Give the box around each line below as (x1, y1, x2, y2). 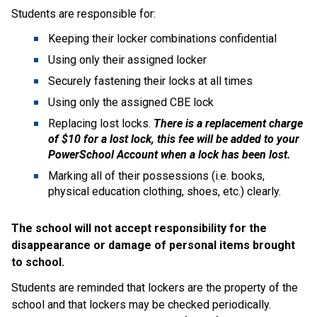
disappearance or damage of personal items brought (11, 238, 295, 252)
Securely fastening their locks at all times (48, 74, 253, 88)
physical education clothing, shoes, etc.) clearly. (48, 184, 281, 198)
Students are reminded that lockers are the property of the (11, 280, 298, 294)
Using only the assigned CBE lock (48, 95, 214, 109)
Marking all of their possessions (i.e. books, (48, 168, 265, 183)
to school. (11, 255, 64, 269)
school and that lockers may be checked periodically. (11, 297, 271, 311)
